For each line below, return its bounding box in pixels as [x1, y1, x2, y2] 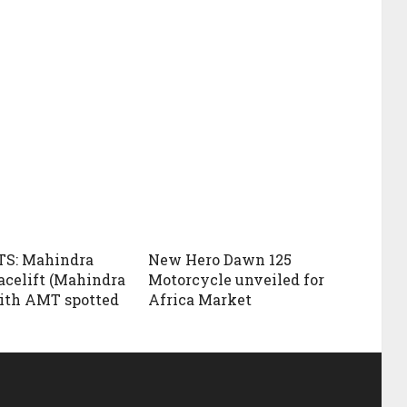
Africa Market [148, 290, 253, 309]
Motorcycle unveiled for [148, 270, 325, 289]
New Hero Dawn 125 [148, 250, 293, 269]
